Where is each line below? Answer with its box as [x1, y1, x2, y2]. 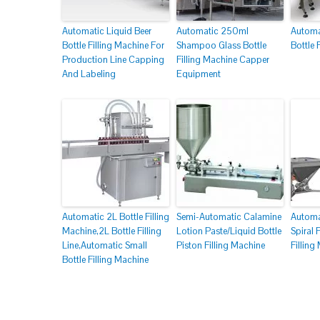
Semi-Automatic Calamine [176, 211, 281, 223]
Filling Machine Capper [176, 54, 269, 66]
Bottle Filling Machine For [62, 39, 164, 51]
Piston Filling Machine [176, 239, 265, 251]
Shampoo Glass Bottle [176, 39, 266, 51]
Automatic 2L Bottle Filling [62, 211, 169, 223]
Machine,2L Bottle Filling [62, 225, 161, 237]
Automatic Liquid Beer [62, 25, 151, 37]
